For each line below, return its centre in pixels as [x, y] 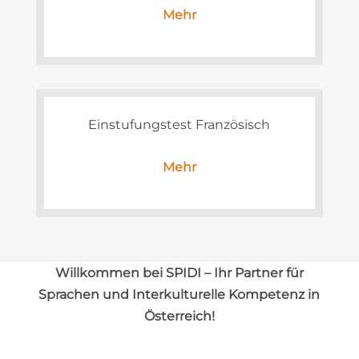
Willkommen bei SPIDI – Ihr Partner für [179, 272]
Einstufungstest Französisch [179, 124]
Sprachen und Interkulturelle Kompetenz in [179, 294]
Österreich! [179, 316]
